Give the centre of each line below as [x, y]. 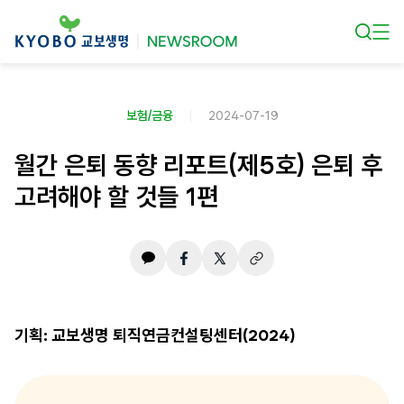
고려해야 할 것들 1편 [116, 197]
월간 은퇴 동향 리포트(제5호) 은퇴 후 [198, 165]
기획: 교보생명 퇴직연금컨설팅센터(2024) [155, 335]
